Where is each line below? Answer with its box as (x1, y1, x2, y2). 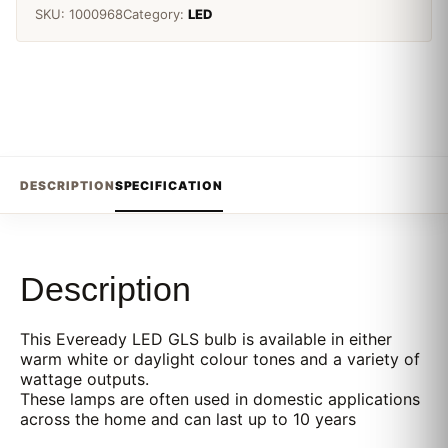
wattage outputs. (20, 369, 149, 389)
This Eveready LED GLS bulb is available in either (20, 329, 392, 349)
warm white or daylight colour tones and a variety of (20, 349, 420, 369)
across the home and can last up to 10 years (20, 409, 356, 429)
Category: (123, 6, 188, 22)
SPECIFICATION (114, 177, 224, 193)
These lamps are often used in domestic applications (20, 389, 420, 409)
